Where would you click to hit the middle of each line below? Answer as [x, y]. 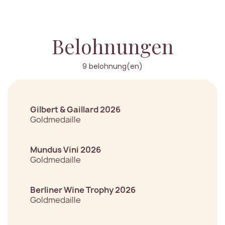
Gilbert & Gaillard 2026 [75, 110]
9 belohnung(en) [113, 67]
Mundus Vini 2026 [66, 150]
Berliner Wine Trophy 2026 [83, 190]
